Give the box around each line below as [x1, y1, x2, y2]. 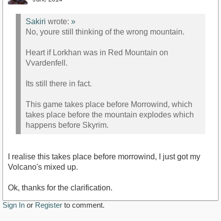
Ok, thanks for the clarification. [8, 184, 112, 192]
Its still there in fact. [26, 79, 92, 88]
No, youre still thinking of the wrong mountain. [26, 27, 184, 36]
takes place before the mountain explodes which [26, 110, 194, 119]
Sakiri [26, 17, 46, 26]
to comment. [62, 201, 105, 210]
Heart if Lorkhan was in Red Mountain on [26, 48, 168, 57]
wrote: [46, 17, 71, 26]
